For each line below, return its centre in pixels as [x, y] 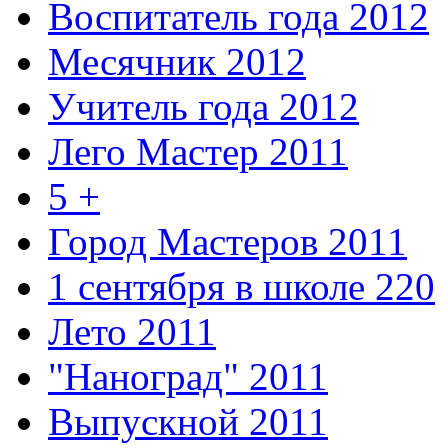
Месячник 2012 [177, 61]
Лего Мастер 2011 [198, 151]
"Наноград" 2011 [188, 376]
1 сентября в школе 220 [241, 286]
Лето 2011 [132, 331]
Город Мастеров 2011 [227, 241]
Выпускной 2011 [188, 421]
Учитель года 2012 [203, 106]
